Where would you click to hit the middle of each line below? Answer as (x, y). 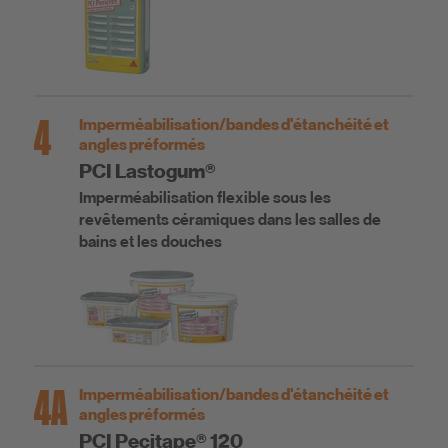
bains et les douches (150, 242)
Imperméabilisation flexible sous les (205, 198)
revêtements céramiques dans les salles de (230, 220)
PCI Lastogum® (147, 171)
